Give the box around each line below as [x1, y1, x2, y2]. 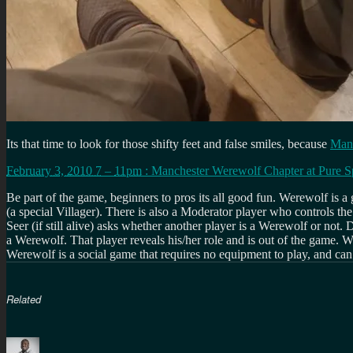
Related [6, 291, 41, 307]
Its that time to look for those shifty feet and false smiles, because [6, 136, 330, 150]
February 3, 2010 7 [6, 163, 102, 177]
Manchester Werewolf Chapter [151, 163, 307, 177]
